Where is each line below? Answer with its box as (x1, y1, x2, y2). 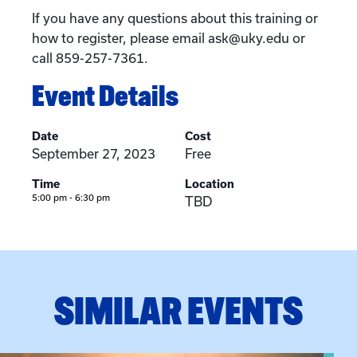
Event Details (32, 77, 178, 113)
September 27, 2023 (32, 146, 155, 161)
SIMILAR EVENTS (54, 287, 303, 334)
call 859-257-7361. (32, 50, 148, 65)
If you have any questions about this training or (32, 10, 318, 25)
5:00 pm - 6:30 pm (32, 192, 110, 202)
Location (185, 177, 234, 190)
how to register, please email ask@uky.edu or (32, 30, 305, 45)
